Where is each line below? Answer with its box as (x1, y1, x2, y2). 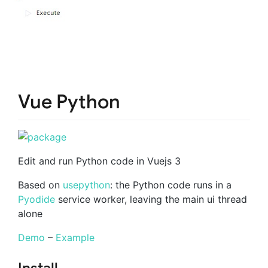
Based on (18, 178, 63, 191)
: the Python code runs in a (110, 178, 232, 191)
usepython (63, 178, 110, 191)
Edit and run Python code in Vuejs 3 (18, 154, 181, 167)
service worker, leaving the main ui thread (55, 193, 247, 205)
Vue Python (18, 90, 120, 114)
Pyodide (18, 193, 55, 205)
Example (56, 231, 95, 243)
